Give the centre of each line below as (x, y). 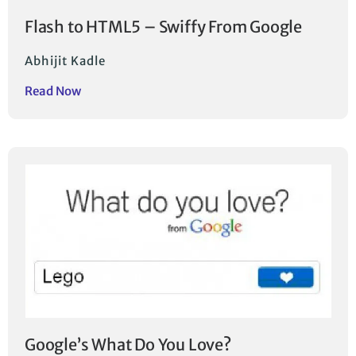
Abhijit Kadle (65, 61)
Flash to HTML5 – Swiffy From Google (163, 27)
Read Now (53, 91)
